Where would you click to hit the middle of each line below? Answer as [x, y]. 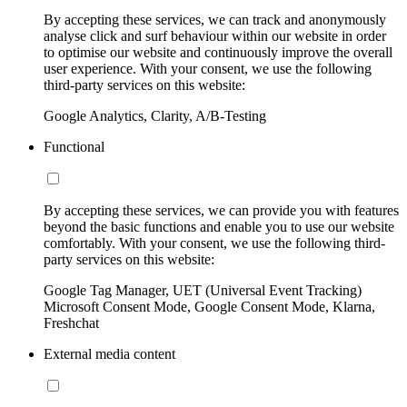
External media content [109, 353]
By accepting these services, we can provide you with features [221, 210]
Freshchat [71, 323]
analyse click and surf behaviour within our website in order [215, 35]
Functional [74, 146]
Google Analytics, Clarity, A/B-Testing [155, 115]
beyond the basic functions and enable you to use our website [219, 226]
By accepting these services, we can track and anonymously [215, 19]
